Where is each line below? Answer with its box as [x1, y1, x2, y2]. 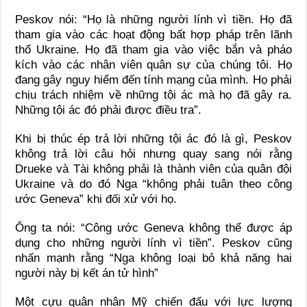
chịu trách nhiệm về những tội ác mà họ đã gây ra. [15, 88, 292, 101]
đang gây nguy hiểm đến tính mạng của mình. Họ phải [15, 73, 292, 86]
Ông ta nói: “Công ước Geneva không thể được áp [15, 221, 292, 234]
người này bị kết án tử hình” [15, 266, 159, 280]
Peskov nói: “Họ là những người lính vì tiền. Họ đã [15, 12, 292, 26]
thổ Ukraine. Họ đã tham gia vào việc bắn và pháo [15, 42, 292, 56]
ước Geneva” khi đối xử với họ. [15, 192, 177, 206]
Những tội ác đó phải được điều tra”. [15, 103, 202, 116]
